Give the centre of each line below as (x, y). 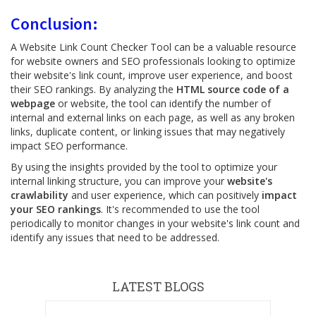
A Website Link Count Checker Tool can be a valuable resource (153, 47)
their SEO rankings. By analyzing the (93, 89)
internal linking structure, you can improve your (119, 181)
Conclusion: (54, 24)
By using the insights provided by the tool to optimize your (144, 167)
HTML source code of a (233, 89)
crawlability (39, 195)
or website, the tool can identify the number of (163, 103)
